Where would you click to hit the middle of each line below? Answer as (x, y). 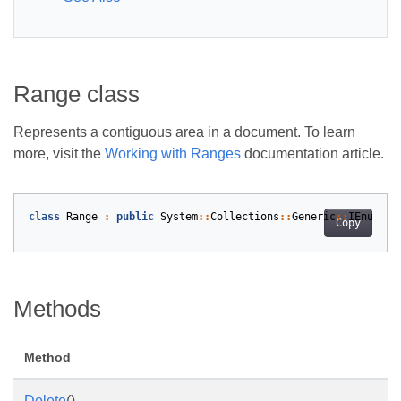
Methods (57, 309)
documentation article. (312, 154)
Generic (314, 217)
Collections (245, 217)
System (179, 217)
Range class (77, 94)
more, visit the (59, 154)
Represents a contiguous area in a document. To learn (184, 132)
